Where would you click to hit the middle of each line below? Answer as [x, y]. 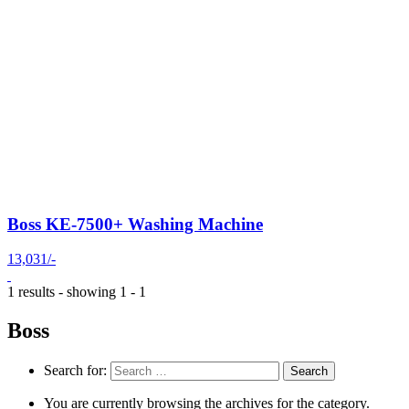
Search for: [75, 371]
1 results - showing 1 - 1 [77, 292]
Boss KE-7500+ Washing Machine [135, 224]
